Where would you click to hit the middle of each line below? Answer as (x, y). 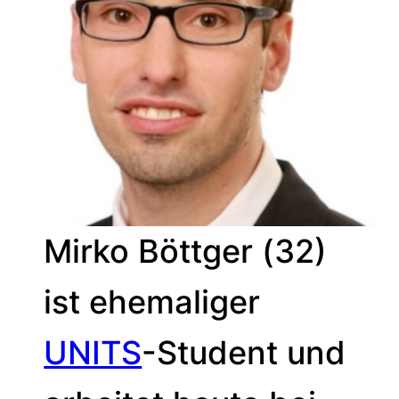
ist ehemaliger (152, 302)
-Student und (244, 353)
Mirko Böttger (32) (186, 252)
